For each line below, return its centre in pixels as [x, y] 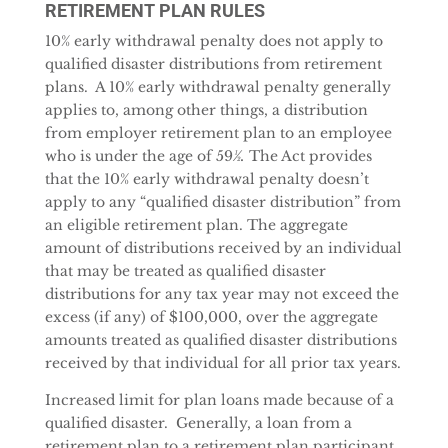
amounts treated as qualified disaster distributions [220, 340]
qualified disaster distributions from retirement [213, 64]
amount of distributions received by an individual [223, 248]
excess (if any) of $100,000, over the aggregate [211, 317]
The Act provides [308, 156]
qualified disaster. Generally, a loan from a [198, 423]
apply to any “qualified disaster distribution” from [222, 202]
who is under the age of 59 [138, 156]
